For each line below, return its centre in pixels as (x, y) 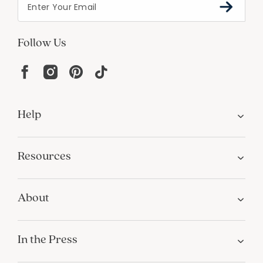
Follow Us (42, 42)
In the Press (48, 239)
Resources (44, 155)
